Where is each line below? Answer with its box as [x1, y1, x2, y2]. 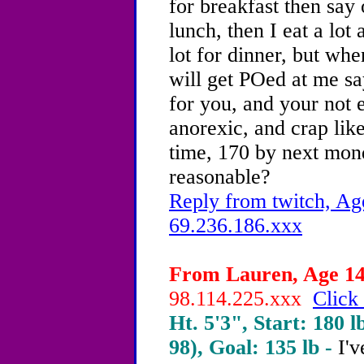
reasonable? [169, 165, 271, 188]
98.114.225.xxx [169, 287, 313, 310]
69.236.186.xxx [169, 214, 302, 237]
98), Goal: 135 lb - [169, 336, 338, 359]
